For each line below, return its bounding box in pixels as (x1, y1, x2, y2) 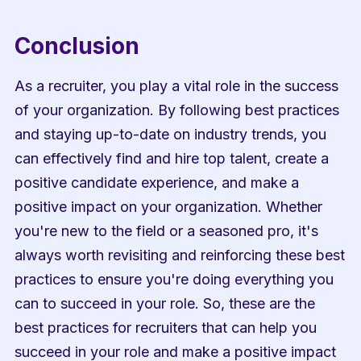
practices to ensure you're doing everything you (15, 271, 334, 288)
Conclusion (15, 32, 140, 60)
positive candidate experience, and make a (15, 174, 300, 191)
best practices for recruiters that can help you (15, 319, 317, 336)
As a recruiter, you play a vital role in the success (15, 77, 339, 94)
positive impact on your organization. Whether (15, 198, 323, 215)
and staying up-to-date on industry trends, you (15, 126, 327, 143)
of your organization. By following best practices (15, 102, 340, 118)
